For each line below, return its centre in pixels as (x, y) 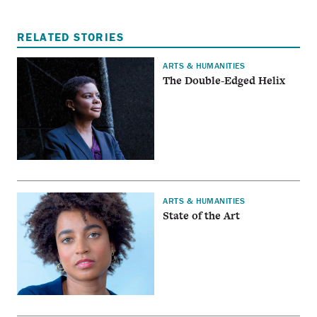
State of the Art (202, 216)
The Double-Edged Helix (224, 80)
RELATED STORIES (70, 37)
